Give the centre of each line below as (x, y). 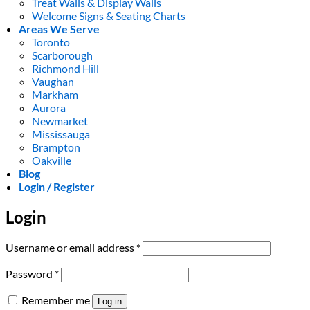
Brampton (56, 147)
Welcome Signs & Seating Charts (109, 16)
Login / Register (57, 187)
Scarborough (63, 55)
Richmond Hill (66, 69)
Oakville (52, 161)
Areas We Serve (60, 29)
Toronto (51, 42)
